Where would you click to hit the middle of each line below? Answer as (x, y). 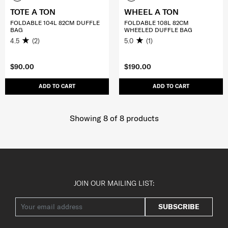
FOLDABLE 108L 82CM (156, 23)
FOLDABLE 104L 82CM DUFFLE (55, 23)
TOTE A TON (33, 12)
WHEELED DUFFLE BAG (158, 30)
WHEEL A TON (151, 12)
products (141, 118)
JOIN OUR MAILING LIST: (114, 183)
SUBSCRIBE (179, 206)
